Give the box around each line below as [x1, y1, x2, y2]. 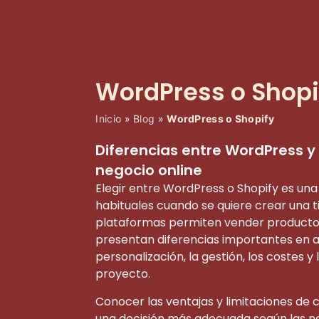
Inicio [95, 113, 122, 125]
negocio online [95, 160, 203, 181]
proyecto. [95, 266, 151, 283]
